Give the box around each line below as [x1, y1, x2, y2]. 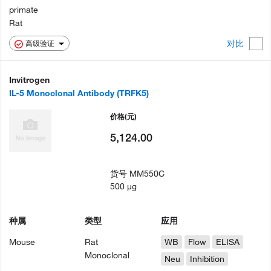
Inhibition [189, 253, 224, 265]
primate [9, 4, 38, 16]
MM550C [129, 168, 165, 180]
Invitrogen [9, 74, 50, 86]
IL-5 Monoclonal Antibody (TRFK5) [9, 88, 149, 99]
